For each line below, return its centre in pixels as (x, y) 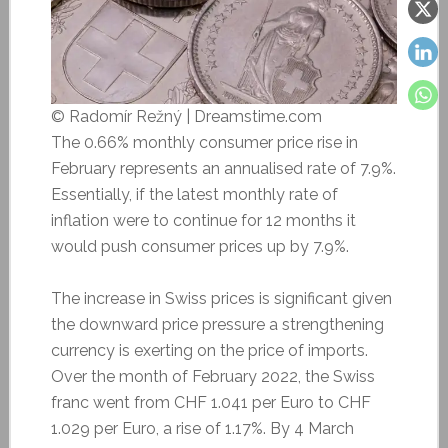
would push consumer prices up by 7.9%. (199, 246)
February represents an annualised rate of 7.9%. (223, 168)
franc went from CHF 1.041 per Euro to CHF (210, 402)
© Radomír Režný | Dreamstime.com (186, 116)
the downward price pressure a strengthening (217, 324)
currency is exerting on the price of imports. (209, 350)
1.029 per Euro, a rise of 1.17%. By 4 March (202, 428)
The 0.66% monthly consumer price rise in (204, 142)
